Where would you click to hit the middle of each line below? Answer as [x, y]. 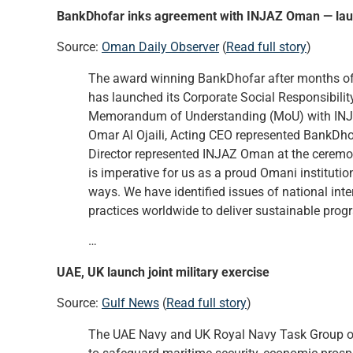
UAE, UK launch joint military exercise [163, 273]
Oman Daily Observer [160, 46]
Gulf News [130, 303]
